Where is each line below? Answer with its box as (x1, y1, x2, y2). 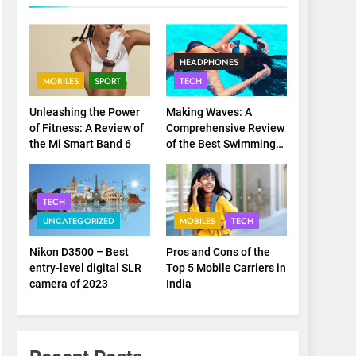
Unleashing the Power (29, 106, 141, 119)
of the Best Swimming (166, 137, 277, 151)
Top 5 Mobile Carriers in (166, 261, 287, 275)
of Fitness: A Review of (29, 122, 145, 135)
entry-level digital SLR (29, 261, 142, 275)
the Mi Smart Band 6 (29, 137, 132, 151)
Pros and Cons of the (166, 246, 271, 259)
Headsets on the (166, 153, 250, 167)
